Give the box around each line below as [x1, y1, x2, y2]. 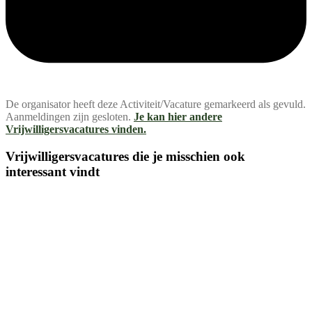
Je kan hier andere [134, 111, 222, 123]
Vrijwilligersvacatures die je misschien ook [6, 149, 245, 164]
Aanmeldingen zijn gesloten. [6, 111, 131, 123]
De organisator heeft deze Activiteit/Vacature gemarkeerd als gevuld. [6, 98, 306, 111]
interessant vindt [6, 164, 100, 180]
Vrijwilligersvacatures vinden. [6, 123, 146, 136]
